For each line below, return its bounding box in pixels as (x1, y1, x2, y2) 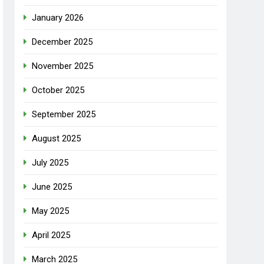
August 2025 (32, 133, 81, 144)
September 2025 (32, 109, 96, 120)
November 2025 (32, 61, 94, 72)
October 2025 (32, 85, 85, 96)
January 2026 (32, 12, 84, 24)
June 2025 (32, 181, 72, 193)
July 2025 (32, 157, 69, 169)
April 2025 (32, 230, 71, 241)
